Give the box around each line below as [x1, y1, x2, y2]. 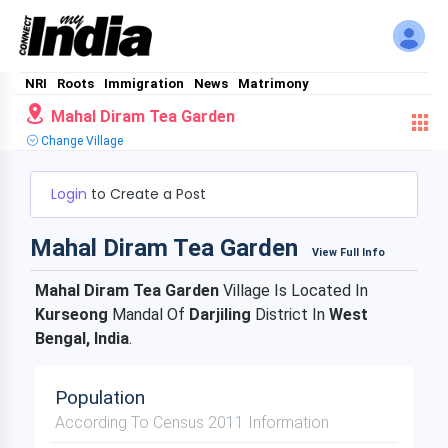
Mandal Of [108, 305, 189, 324]
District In [255, 305, 329, 324]
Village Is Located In [219, 281, 368, 300]
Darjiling [189, 305, 255, 324]
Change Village [38, 134, 123, 148]
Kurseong [35, 305, 108, 324]
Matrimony [238, 76, 309, 91]
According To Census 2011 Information [55, 413, 329, 432]
